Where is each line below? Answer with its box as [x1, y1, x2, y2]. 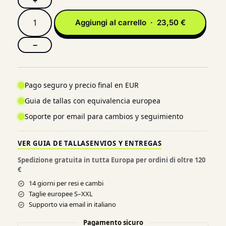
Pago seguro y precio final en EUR [25, 80, 139, 90]
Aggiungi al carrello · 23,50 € [75, 18, 186, 27]
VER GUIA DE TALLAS [18, 139, 90, 148]
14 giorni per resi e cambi [29, 179, 103, 188]
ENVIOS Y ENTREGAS [90, 139, 162, 148]
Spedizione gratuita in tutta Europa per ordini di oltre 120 [18, 155, 205, 164]
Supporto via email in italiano [29, 200, 116, 209]
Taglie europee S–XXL [29, 189, 93, 198]
